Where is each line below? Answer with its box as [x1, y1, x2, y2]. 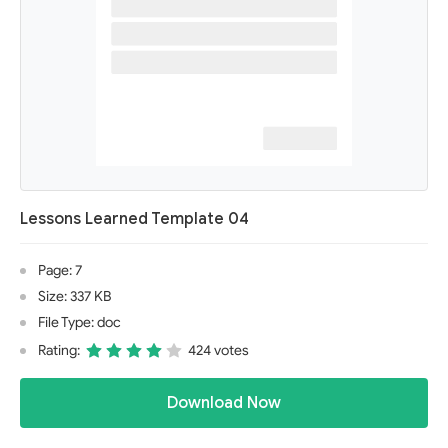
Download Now [167, 393, 281, 413]
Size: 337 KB [38, 288, 111, 305]
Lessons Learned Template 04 [20, 209, 249, 229]
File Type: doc [38, 314, 121, 331]
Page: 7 [38, 262, 82, 279]
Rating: [38, 342, 80, 359]
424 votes [188, 342, 249, 359]
